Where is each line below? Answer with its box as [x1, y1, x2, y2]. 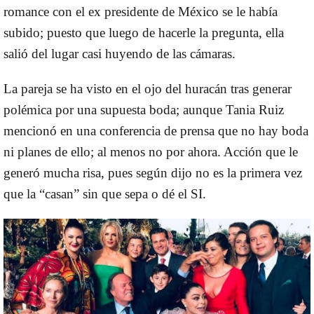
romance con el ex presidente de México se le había [4, 4, 278, 20]
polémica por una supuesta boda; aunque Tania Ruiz [4, 102, 284, 118]
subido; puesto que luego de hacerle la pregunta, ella [4, 25, 284, 41]
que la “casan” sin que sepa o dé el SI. [4, 186, 206, 202]
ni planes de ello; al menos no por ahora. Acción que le [4, 144, 298, 160]
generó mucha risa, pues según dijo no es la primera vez [4, 165, 302, 181]
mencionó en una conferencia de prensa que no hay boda [4, 123, 308, 139]
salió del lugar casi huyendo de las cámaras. [4, 46, 235, 62]
